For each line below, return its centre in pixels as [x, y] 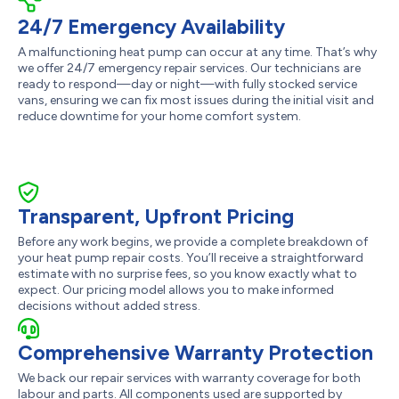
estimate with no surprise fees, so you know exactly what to [187, 273]
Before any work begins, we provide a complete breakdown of [193, 241]
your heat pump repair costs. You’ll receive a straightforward [191, 257]
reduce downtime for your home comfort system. [159, 116]
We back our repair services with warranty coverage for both [189, 378]
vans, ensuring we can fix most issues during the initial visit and [196, 100]
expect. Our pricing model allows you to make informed [176, 289]
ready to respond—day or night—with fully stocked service [187, 84]
